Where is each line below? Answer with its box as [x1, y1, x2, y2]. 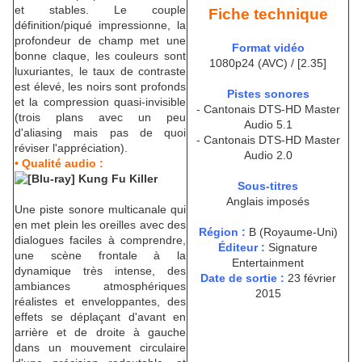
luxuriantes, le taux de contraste [15, 65, 186, 78]
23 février [284, 271, 336, 285]
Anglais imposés [226, 195, 309, 208]
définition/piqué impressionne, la [15, 19, 186, 32]
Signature [265, 241, 318, 255]
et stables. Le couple [15, 3, 186, 17]
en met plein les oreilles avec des [15, 218, 186, 232]
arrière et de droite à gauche [15, 326, 186, 339]
